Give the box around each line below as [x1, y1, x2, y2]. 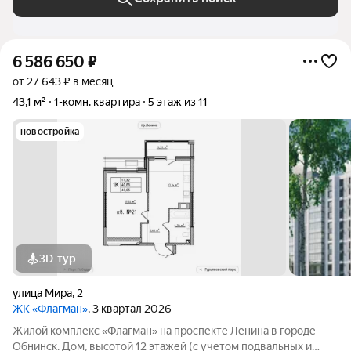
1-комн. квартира [54, 96, 140, 108]
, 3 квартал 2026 [88, 302, 172, 315]
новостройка [20, 126, 80, 137]
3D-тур [39, 252, 76, 265]
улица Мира [13, 287, 72, 299]
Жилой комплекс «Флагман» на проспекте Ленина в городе [13, 324, 316, 337]
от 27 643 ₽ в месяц [13, 75, 113, 88]
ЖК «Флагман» [13, 302, 88, 315]
